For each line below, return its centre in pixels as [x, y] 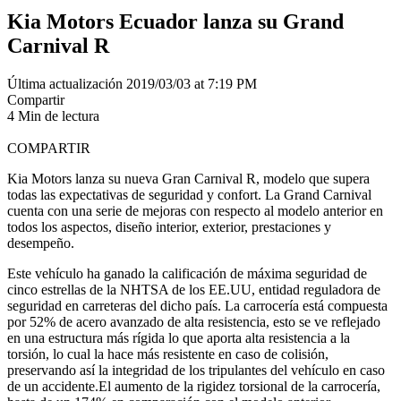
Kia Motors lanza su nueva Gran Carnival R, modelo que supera [188, 178]
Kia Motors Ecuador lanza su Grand [175, 21]
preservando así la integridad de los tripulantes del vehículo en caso [196, 370]
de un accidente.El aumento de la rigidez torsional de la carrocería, [194, 386]
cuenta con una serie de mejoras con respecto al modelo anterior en [195, 210]
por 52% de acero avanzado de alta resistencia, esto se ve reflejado [194, 321]
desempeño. [41, 243]
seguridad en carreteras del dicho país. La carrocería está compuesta [197, 305]
